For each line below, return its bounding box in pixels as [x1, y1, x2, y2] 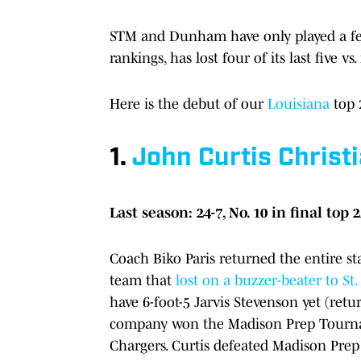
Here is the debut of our [110, 95, 263, 112]
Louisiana [263, 95, 330, 112]
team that [110, 272, 172, 288]
